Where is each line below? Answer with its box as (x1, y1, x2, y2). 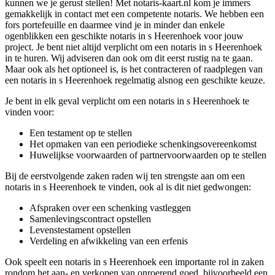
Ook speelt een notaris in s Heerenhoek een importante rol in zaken (5, 256, 264, 267)
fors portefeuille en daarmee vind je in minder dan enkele (5, 19, 225, 30)
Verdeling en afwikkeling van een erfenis (29, 235, 188, 246)
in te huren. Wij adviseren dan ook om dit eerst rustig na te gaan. (5, 52, 253, 63)
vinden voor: (5, 106, 54, 117)
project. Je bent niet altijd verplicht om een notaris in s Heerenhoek (5, 41, 262, 52)
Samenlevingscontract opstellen (29, 213, 151, 224)
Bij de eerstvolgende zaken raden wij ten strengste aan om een (5, 170, 245, 181)
